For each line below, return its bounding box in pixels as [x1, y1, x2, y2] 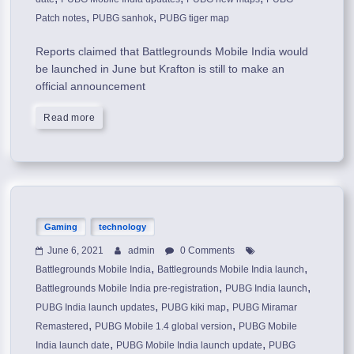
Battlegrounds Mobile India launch [157, 263, 305, 275]
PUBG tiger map [160, 12, 230, 24]
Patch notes [36, 12, 87, 24]
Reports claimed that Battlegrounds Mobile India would [36, 44, 309, 58]
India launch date [36, 339, 111, 351]
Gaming [44, 221, 78, 232]
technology [99, 221, 147, 232]
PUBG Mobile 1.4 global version [95, 320, 233, 332]
